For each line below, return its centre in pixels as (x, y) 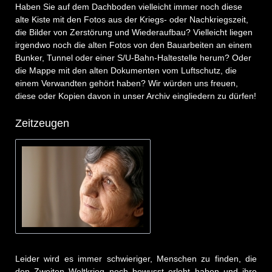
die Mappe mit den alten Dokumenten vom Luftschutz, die (126, 70)
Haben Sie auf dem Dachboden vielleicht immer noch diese (128, 6)
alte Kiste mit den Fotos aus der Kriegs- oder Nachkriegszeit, (131, 19)
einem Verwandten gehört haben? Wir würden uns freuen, (126, 83)
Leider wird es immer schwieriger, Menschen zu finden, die (136, 258)
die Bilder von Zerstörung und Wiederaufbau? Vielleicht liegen (134, 32)
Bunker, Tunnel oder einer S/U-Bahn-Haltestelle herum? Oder (133, 57)
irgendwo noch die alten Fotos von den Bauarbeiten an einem (133, 45)
